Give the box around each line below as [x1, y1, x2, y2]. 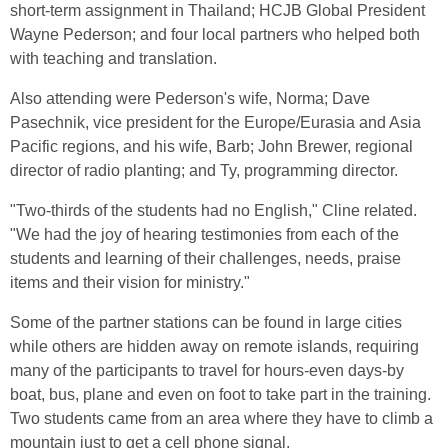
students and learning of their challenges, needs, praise [10, 250, 401, 267]
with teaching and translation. [10, 50, 217, 67]
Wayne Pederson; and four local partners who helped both [10, 26, 420, 43]
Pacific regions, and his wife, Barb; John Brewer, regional [10, 138, 413, 155]
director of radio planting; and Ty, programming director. [10, 162, 398, 179]
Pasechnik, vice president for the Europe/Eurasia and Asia [10, 114, 421, 131]
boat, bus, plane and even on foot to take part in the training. [10, 386, 431, 403]
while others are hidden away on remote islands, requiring [10, 338, 419, 355]
